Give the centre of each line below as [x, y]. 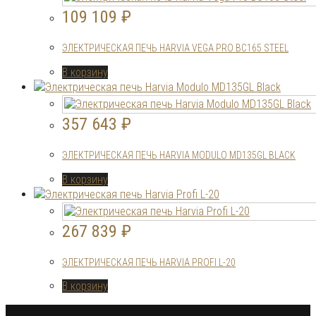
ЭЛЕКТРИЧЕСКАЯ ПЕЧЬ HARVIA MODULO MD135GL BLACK [179, 155]
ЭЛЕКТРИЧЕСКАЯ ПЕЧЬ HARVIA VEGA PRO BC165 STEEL [175, 48]
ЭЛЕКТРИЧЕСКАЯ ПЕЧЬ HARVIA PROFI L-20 [149, 262]
